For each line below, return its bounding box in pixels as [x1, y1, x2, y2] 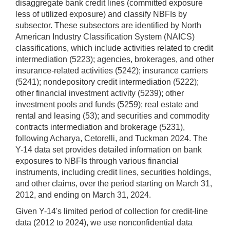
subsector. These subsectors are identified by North [15, 21, 201, 30]
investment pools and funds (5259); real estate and [15, 100, 199, 109]
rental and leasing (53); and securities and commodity [15, 111, 209, 121]
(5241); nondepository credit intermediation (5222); [15, 78, 199, 87]
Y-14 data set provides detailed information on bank [15, 145, 202, 155]
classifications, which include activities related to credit [15, 44, 213, 53]
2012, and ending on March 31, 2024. [15, 190, 151, 200]
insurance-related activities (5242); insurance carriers [15, 66, 208, 75]
